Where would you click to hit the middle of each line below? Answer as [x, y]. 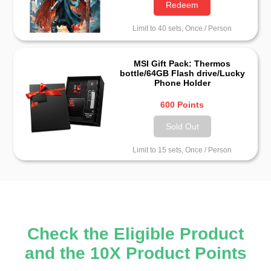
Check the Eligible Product [135, 234]
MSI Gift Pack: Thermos [182, 63]
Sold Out [182, 126]
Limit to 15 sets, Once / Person [182, 150]
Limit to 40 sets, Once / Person [182, 28]
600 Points [182, 104]
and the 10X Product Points [135, 253]
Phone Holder [182, 83]
